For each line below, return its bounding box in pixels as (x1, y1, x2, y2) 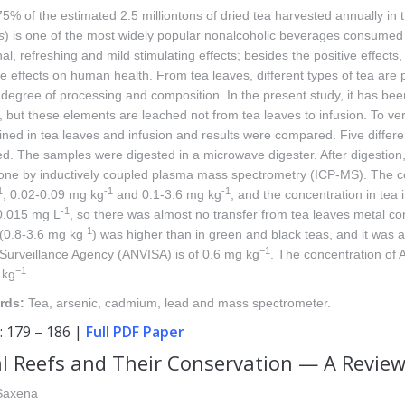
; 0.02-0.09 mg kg (3, 187, 104, 202)
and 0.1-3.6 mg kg (113, 187, 221, 202)
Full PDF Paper (86, 322, 184, 342)
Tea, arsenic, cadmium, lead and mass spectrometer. (24, 296, 331, 310)
